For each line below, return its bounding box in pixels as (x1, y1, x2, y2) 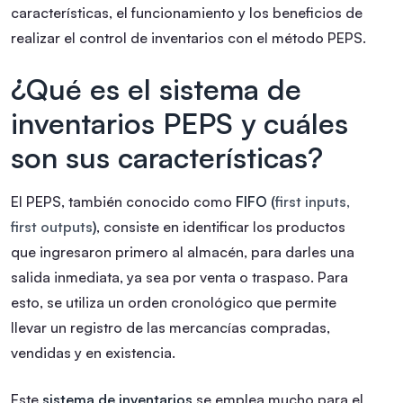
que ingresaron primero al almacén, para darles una (11, 242, 354, 261)
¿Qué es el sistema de (11, 70, 301, 107)
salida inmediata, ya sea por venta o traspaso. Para (11, 267, 348, 286)
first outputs (11, 217, 93, 236)
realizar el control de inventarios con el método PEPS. (11, 28, 366, 47)
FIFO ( (232, 192, 275, 210)
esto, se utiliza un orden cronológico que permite (11, 292, 336, 311)
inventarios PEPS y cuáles (11, 104, 348, 141)
